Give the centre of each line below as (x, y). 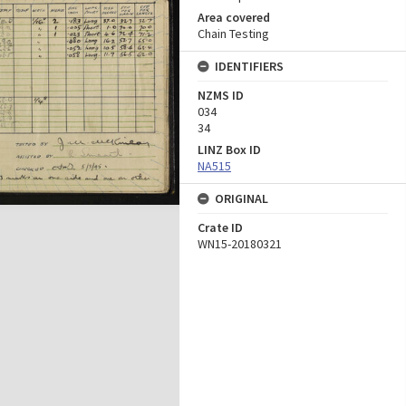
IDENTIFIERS (249, 66)
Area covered (234, 17)
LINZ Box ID (229, 150)
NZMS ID (221, 95)
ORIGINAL (242, 198)
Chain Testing (233, 34)
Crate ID (220, 227)
